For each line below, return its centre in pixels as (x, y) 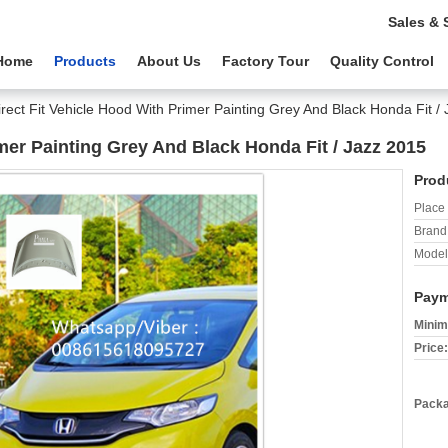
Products (85, 61)
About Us (169, 61)
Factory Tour (265, 61)
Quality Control (382, 61)
